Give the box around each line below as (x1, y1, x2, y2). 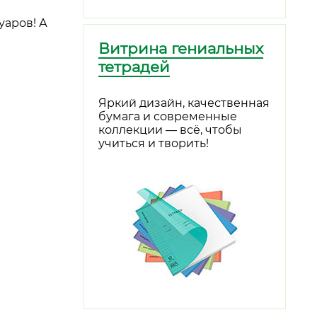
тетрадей (98, 57, 170, 76)
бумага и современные (98, 109, 237, 123)
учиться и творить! (98, 136, 209, 150)
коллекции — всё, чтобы (98, 122, 242, 137)
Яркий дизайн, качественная (98, 96, 270, 110)
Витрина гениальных (98, 39, 263, 58)
